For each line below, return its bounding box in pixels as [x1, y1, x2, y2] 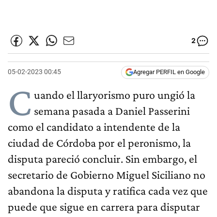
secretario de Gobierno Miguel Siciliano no [8, 168, 205, 182]
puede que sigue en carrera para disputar [8, 200, 200, 214]
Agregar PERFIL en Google [133, 68, 205, 76]
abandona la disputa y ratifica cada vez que [8, 184, 208, 198]
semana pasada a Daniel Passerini [34, 104, 190, 118]
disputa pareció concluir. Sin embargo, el [8, 152, 197, 166]
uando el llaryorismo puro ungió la [34, 88, 195, 102]
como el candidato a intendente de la [8, 120, 180, 134]
